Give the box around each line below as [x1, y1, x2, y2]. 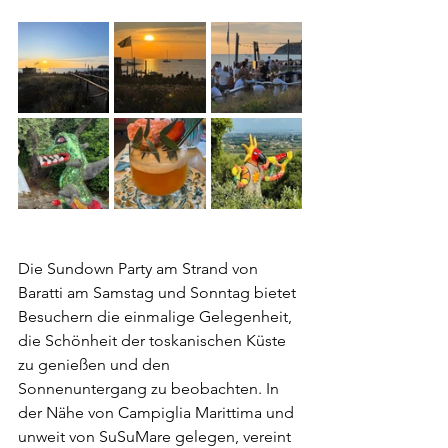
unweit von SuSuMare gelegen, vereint [18, 427, 295, 446]
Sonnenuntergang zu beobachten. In [18, 379, 283, 398]
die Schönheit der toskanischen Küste [18, 331, 290, 350]
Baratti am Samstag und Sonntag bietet [18, 283, 300, 302]
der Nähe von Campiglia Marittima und [18, 403, 298, 422]
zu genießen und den [18, 355, 174, 374]
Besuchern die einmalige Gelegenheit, [18, 307, 296, 326]
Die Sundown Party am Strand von [18, 259, 262, 278]
